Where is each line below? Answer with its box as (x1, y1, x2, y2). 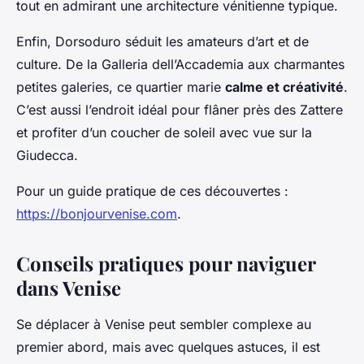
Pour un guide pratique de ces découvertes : (16, 183, 288, 200)
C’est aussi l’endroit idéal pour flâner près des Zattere (16, 102, 343, 119)
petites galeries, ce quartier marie (16, 79, 225, 96)
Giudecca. (16, 147, 78, 164)
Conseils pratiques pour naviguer (16, 250, 315, 277)
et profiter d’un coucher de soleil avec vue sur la (16, 124, 312, 141)
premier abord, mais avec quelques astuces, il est (16, 339, 320, 356)
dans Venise (16, 275, 121, 301)
